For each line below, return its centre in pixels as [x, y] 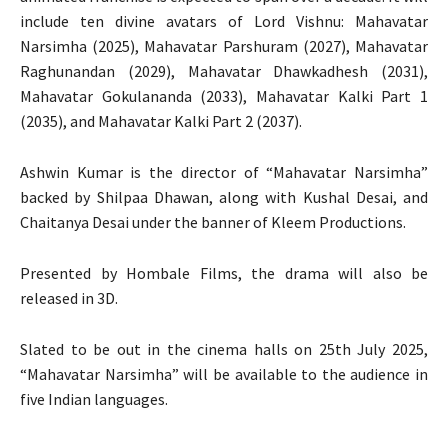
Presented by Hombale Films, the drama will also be [224, 273]
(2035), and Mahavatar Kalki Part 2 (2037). [161, 121]
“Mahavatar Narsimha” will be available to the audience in [224, 374]
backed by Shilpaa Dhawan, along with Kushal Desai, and [224, 197]
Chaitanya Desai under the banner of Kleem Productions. [213, 222]
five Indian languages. [94, 399]
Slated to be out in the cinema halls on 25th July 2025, [224, 349]
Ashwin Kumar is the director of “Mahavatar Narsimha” [224, 172]
